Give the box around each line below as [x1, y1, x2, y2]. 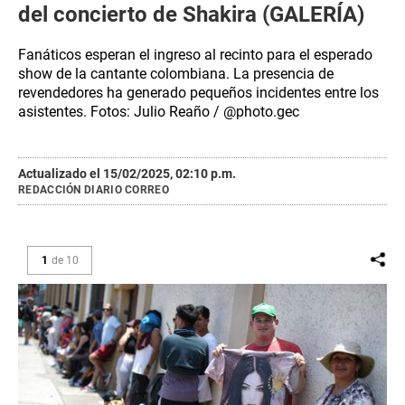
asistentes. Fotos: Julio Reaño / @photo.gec [18, 103, 299, 120]
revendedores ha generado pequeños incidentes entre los [18, 84, 379, 101]
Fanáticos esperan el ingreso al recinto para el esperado [18, 46, 372, 63]
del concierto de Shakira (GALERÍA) [18, 2, 364, 27]
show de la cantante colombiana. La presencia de [18, 65, 334, 82]
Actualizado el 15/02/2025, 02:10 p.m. [18, 166, 236, 181]
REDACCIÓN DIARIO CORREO [18, 184, 169, 196]
